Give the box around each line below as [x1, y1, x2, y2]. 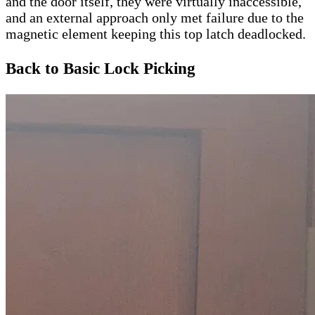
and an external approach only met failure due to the [6, 10, 304, 26]
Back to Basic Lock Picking [6, 58, 195, 77]
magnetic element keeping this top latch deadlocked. [6, 26, 306, 42]
